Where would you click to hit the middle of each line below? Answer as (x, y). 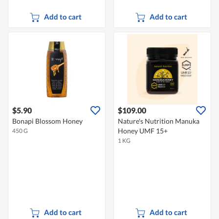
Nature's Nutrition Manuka (159, 121)
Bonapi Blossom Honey (47, 121)
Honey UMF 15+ (143, 131)
